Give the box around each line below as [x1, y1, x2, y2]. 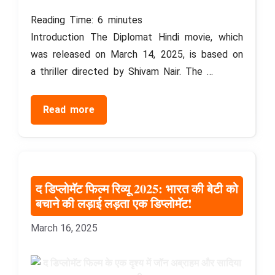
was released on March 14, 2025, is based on [31, 48, 243, 60]
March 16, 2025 [31, 222, 98, 234]
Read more [43, 103, 95, 115]
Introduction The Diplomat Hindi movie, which [31, 31, 243, 43]
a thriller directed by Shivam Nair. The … [31, 65, 214, 77]
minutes [107, 14, 142, 26]
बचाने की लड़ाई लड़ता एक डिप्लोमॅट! [36, 194, 193, 213]
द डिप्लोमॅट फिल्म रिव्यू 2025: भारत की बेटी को [36, 179, 238, 198]
